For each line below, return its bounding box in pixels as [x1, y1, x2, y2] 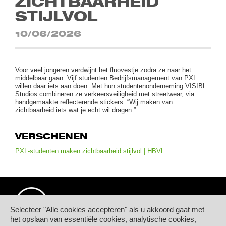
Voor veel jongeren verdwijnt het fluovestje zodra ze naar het [15, 66, 192, 74]
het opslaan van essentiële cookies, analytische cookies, [10, 215, 196, 224]
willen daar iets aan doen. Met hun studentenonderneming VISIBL [15, 82, 207, 90]
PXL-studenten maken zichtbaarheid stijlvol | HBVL [15, 147, 165, 155]
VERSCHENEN [15, 132, 88, 141]
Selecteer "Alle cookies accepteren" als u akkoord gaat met [10, 205, 204, 214]
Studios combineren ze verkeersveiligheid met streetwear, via [15, 90, 195, 98]
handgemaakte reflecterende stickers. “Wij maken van [15, 98, 173, 106]
